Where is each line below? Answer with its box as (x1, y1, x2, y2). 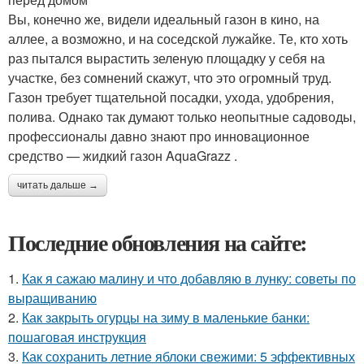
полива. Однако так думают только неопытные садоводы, (8, 107, 356, 127)
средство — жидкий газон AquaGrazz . (8, 146, 237, 166)
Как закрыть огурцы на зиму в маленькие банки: (22, 308, 310, 327)
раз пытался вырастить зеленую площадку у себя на (8, 49, 325, 68)
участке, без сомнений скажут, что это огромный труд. (8, 68, 331, 88)
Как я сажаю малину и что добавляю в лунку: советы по (22, 269, 356, 288)
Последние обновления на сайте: (8, 226, 307, 260)
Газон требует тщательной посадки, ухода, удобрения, (8, 88, 334, 107)
